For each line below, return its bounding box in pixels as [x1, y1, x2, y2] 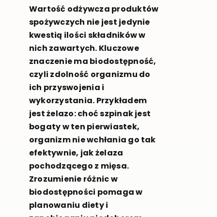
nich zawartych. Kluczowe [29, 43, 139, 54]
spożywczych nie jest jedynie [29, 16, 150, 28]
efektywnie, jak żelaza [29, 147, 124, 159]
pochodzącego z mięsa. [29, 160, 129, 172]
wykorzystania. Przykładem [29, 95, 147, 107]
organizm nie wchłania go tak [29, 134, 156, 146]
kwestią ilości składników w [29, 30, 146, 41]
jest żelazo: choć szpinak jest [29, 108, 151, 120]
